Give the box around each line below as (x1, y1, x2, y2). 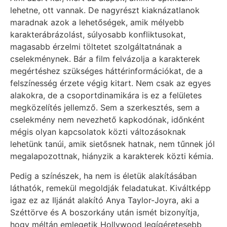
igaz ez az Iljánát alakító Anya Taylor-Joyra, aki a (10, 195, 199, 205)
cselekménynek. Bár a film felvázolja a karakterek (10, 54, 200, 64)
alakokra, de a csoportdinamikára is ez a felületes (10, 90, 202, 101)
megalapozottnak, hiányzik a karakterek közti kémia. (10, 151, 213, 162)
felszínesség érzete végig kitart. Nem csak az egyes (10, 78, 211, 89)
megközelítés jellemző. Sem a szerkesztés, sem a (10, 102, 200, 113)
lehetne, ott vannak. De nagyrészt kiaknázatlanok (10, 5, 200, 16)
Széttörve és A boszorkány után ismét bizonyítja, (10, 207, 199, 217)
